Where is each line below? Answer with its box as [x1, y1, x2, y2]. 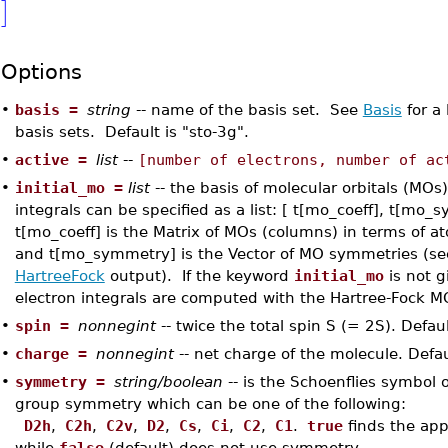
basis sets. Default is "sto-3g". [14, 123, 249, 140]
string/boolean [113, 373, 223, 390]
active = [14, 151, 96, 168]
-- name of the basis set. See [135, 101, 363, 118]
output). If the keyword [104, 267, 294, 284]
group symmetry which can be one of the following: [14, 395, 406, 412]
